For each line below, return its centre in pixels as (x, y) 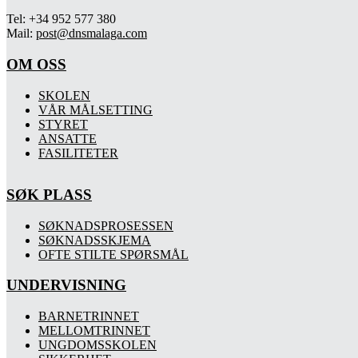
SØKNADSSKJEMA (95, 240)
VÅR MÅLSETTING (95, 109)
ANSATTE (68, 138)
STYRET (63, 124)
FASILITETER (78, 153)
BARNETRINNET (89, 316)
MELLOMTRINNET (94, 331)
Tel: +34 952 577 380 (61, 19)
